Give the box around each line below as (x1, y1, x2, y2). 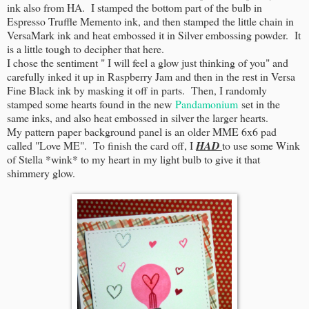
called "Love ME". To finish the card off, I (7, 137, 196, 152)
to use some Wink (222, 137, 300, 152)
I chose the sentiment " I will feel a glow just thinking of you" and (7, 54, 288, 70)
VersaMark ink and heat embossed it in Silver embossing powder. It (7, 27, 301, 42)
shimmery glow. (7, 165, 75, 180)
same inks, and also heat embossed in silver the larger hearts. (7, 110, 275, 125)
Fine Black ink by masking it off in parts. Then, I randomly (7, 82, 267, 97)
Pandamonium (175, 96, 238, 111)
